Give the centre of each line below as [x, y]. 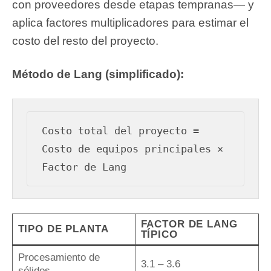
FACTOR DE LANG [189, 224]
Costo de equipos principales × [133, 149]
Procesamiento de [59, 258]
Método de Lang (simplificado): [98, 74]
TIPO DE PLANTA [63, 229]
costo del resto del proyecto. [85, 41]
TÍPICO [159, 235]
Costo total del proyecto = [121, 130]
